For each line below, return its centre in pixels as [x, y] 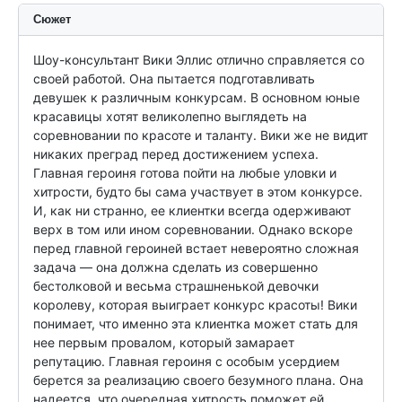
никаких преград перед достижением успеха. [176, 154]
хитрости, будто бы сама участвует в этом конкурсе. [198, 192]
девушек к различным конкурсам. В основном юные [197, 98]
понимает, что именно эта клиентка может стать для [196, 324]
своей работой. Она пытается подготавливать [174, 79]
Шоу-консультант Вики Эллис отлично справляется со [199, 60]
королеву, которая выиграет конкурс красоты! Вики [195, 305]
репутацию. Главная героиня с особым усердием [187, 362]
